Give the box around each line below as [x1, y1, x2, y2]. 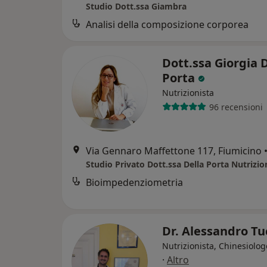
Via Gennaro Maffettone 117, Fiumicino [86, 144, 262, 158]
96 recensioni [209, 101, 263, 113]
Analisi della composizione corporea [86, 18, 249, 32]
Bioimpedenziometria [86, 176, 183, 190]
